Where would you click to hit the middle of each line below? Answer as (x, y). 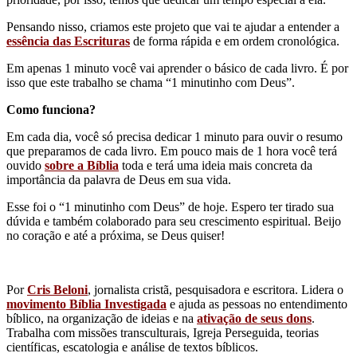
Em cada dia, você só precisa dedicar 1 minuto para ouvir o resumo (175, 137)
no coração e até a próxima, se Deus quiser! (116, 236)
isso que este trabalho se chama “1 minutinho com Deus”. (151, 83)
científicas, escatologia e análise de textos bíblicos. (132, 347)
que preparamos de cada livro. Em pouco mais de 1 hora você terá (172, 151)
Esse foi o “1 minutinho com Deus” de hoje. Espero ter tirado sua (170, 207)
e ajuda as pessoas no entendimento (259, 304)
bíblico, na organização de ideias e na (102, 319)
